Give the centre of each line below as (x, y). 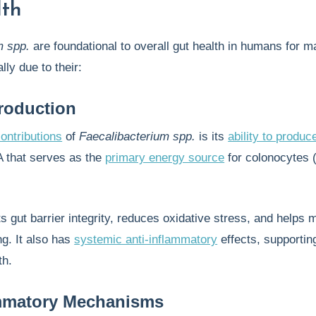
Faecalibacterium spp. (138, 136)
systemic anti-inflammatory (146, 239)
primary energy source (165, 158)
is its (212, 136)
